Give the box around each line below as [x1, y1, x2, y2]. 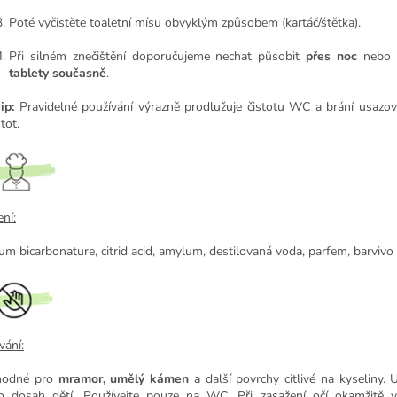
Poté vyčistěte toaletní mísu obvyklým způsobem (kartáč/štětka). [9, 14, 361, 32]
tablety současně [9, 65, 106, 82]
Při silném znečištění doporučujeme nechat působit [9, 48, 307, 66]
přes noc [306, 48, 357, 66]
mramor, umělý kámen [58, 370, 190, 388]
